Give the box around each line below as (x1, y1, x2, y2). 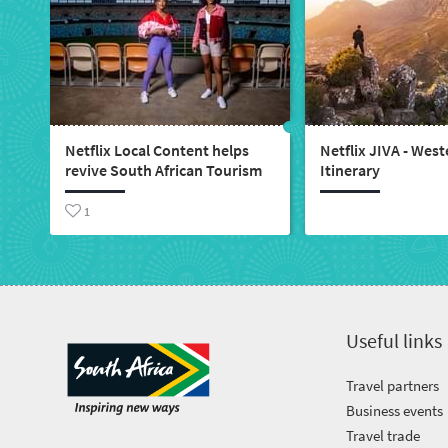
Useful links (346, 328, 443, 353)
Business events (346, 401, 444, 420)
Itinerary (320, 160, 380, 180)
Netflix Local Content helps (65, 140, 249, 160)
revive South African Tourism (65, 160, 262, 180)
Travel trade (346, 426, 421, 445)
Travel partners (346, 376, 440, 395)
